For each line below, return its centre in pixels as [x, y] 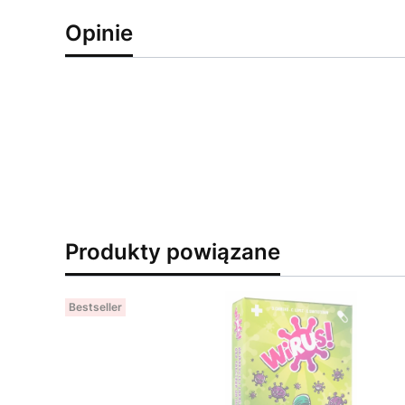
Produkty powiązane [173, 252]
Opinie [99, 33]
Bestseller [95, 307]
